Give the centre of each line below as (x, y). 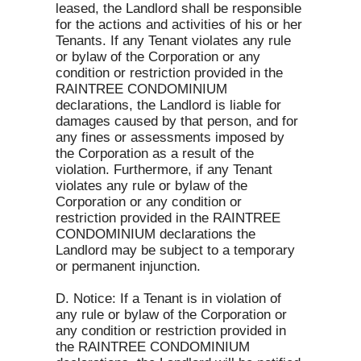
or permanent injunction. (130, 266)
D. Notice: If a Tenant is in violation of (168, 299)
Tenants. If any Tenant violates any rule (173, 41)
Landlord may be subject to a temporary (175, 250)
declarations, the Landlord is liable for (168, 105)
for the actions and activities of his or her (179, 25)
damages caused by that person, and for (177, 121)
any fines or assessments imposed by (170, 137)
